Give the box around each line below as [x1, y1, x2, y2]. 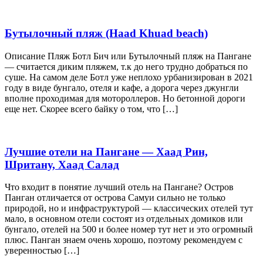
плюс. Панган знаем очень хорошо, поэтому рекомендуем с [5, 235, 242, 245]
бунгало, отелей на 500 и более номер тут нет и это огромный [5, 224, 253, 235]
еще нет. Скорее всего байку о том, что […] [5, 103, 178, 114]
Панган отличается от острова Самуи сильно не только [5, 193, 225, 203]
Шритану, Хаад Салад [5, 158, 119, 171]
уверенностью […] [5, 245, 79, 256]
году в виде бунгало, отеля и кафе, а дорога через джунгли [5, 82, 239, 93]
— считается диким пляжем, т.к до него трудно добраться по [5, 61, 248, 72]
